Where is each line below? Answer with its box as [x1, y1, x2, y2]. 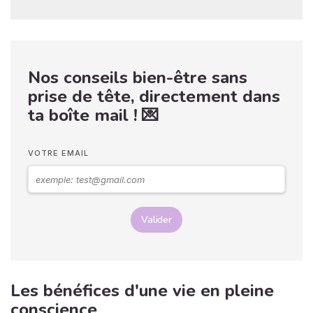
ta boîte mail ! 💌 [28, 104, 159, 126]
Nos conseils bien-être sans [28, 66, 247, 89]
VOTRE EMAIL [28, 148, 89, 159]
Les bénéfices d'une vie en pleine [10, 279, 274, 303]
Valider [140, 213, 173, 227]
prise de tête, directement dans [28, 85, 280, 108]
